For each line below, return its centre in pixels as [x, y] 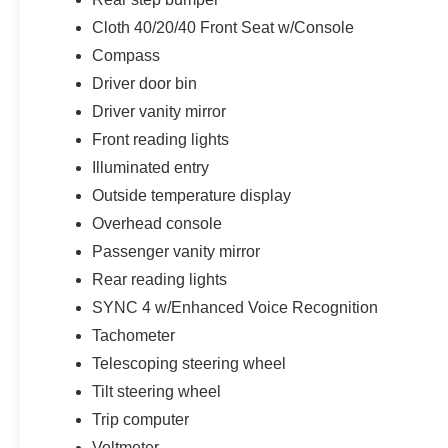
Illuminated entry [151, 167]
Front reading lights [161, 139]
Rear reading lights [160, 279]
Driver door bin [145, 83]
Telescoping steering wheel [189, 363]
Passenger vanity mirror [176, 251]
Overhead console [157, 223]
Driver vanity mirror [159, 111]
